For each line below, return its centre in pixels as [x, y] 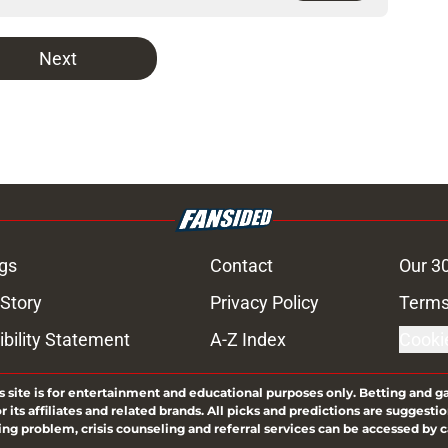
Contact [241, 266]
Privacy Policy [264, 303]
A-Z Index [247, 340]
